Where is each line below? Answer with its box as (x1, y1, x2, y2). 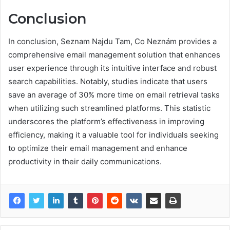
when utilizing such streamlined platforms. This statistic (8, 103, 210, 113)
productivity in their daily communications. (8, 157, 162, 166)
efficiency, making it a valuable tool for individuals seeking (8, 130, 219, 140)
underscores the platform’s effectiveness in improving (8, 117, 204, 126)
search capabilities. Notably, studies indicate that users (8, 76, 207, 86)
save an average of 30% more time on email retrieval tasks (8, 90, 220, 100)
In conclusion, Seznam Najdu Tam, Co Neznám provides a (8, 36, 217, 46)
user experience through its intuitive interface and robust (8, 63, 217, 73)
